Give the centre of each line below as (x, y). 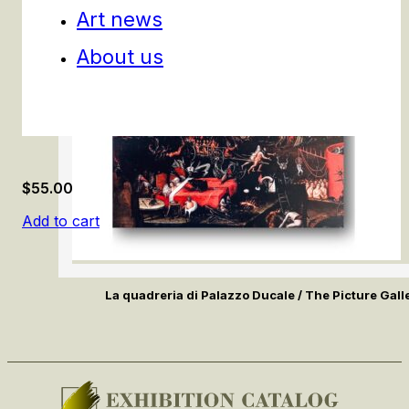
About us (120, 56)
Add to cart (61, 221)
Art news (120, 19)
